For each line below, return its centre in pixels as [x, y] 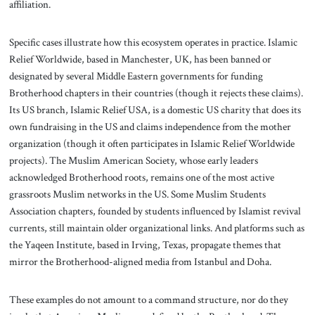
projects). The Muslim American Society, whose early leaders [133, 161]
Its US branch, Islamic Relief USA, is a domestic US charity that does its [155, 110]
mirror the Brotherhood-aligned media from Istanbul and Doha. [140, 262]
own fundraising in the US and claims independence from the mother [150, 127]
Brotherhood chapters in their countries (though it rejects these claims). [156, 93]
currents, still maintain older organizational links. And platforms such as [156, 228]
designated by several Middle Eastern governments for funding [136, 76]
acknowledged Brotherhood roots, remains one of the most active [141, 178]
